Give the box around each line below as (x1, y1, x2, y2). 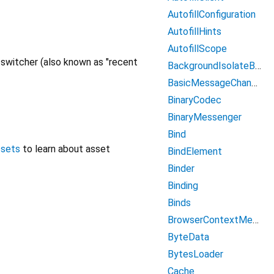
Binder (168, 163, 194, 174)
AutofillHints (168, 26, 221, 37)
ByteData (168, 231, 209, 243)
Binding (168, 180, 198, 191)
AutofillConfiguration (168, 9, 256, 20)
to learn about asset (20, 143, 110, 155)
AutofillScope (168, 43, 227, 54)
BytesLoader (168, 248, 223, 260)
